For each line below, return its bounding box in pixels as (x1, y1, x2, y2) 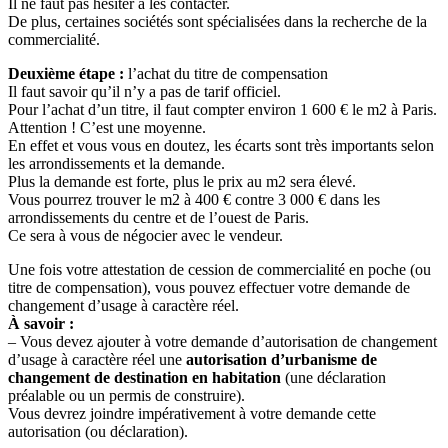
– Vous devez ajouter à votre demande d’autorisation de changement (8, 332, 437, 350)
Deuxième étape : (8, 64, 124, 82)
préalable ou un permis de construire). (8, 386, 245, 404)
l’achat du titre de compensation (124, 64, 328, 82)
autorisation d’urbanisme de (186, 350, 377, 368)
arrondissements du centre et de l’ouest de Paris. (8, 208, 309, 226)
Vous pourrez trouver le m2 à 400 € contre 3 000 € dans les (8, 190, 380, 208)
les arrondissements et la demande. (8, 154, 225, 172)
